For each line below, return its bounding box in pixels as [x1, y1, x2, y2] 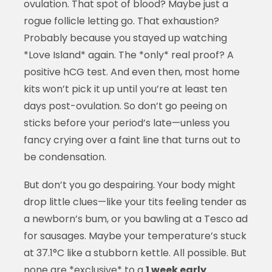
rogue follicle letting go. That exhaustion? [23, 13, 219, 28]
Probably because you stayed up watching [23, 30, 227, 45]
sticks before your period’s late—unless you [23, 115, 229, 130]
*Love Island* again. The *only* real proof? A [23, 47, 234, 62]
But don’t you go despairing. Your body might [23, 177, 236, 192]
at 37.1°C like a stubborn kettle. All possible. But [23, 245, 246, 260]
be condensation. [23, 149, 106, 164]
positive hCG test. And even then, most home [23, 64, 240, 79]
